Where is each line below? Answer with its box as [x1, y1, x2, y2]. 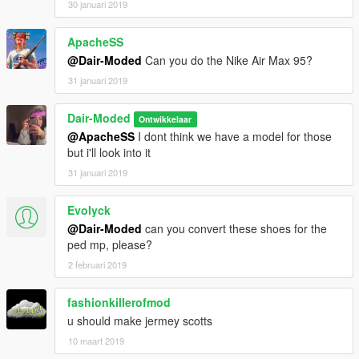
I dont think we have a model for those [135, 127, 332, 144]
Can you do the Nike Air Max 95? [142, 51, 313, 68]
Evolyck [67, 201, 111, 218]
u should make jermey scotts [67, 312, 212, 329]
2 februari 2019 [68, 257, 127, 271]
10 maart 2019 [68, 333, 124, 347]
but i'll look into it [67, 143, 151, 160]
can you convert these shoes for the [142, 220, 327, 236]
